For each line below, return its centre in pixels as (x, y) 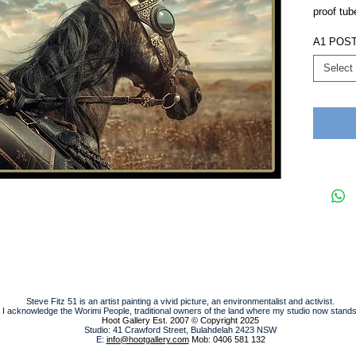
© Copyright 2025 (225, 320)
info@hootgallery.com (147, 339)
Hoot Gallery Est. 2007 (145, 320)
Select (338, 68)
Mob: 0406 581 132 (227, 339)
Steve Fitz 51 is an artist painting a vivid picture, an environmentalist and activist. (180, 301)
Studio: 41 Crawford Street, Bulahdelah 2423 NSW (180, 329)
